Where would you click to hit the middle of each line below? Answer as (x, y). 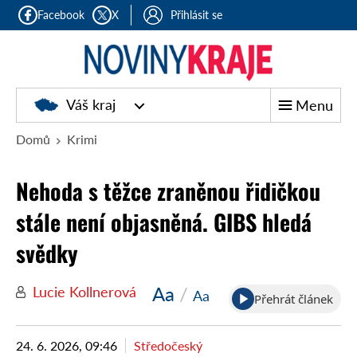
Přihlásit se (197, 15)
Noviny (98, 93)
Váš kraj (91, 104)
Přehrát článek (294, 299)
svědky (47, 253)
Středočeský (168, 345)
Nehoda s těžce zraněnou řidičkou (168, 191)
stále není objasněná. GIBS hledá (164, 222)
